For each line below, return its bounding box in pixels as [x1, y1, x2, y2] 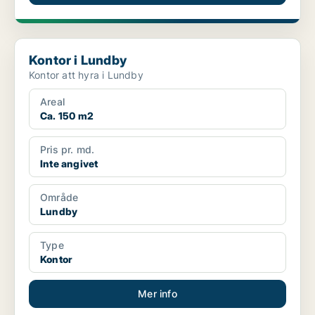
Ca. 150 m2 [40, 110, 94, 122]
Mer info [138, 288, 177, 300]
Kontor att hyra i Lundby [29, 69, 143, 82]
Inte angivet [40, 157, 98, 170]
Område [40, 191, 79, 204]
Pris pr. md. [40, 143, 95, 156]
